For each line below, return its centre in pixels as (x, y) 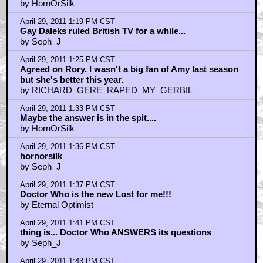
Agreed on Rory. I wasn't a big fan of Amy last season (129, 69)
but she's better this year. (71, 79)
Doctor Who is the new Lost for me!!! (95, 194)
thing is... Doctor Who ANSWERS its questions (115, 232)
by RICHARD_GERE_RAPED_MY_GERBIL (106, 90)
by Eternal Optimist (56, 204)
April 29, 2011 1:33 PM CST (67, 108)
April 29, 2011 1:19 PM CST (67, 21)
